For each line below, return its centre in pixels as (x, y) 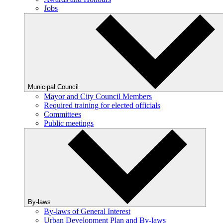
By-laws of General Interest (87, 211)
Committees (62, 114)
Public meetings (69, 123)
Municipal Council (54, 87)
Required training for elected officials (102, 105)
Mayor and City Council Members (98, 96)
